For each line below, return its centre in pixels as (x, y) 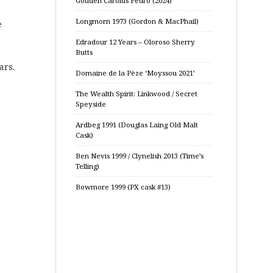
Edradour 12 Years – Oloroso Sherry (135, 42)
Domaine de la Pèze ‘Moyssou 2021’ (135, 73)
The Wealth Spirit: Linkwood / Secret (136, 94)
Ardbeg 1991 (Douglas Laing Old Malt (137, 125)
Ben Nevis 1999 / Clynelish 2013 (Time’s (140, 156)
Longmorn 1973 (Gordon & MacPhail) (137, 21)
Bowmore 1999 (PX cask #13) (123, 187)
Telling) (87, 166)
